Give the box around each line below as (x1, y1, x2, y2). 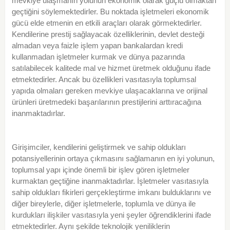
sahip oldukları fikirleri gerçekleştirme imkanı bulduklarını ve (11, 188, 211, 197)
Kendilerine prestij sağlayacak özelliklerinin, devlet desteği (11, 30, 204, 39)
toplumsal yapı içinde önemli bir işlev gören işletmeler (11, 165, 189, 175)
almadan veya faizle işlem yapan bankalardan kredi (11, 41, 183, 50)
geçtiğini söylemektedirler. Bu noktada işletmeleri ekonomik (11, 7, 209, 16)
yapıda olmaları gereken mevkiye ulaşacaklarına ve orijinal (11, 86, 207, 95)
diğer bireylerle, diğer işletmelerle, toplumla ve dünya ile (11, 199, 196, 208)
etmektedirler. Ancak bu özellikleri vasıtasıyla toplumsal (11, 75, 196, 84)
